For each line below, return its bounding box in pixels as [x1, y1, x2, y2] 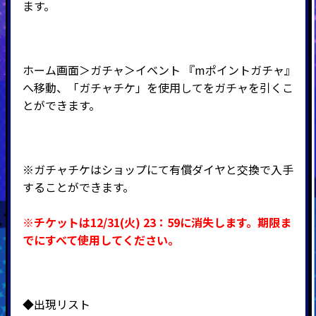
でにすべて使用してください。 [22, 231, 179, 248]
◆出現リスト [22, 295, 90, 312]
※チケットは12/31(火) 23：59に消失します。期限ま [22, 213, 291, 231]
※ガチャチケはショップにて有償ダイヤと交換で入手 [22, 160, 293, 178]
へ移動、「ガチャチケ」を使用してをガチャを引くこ [22, 78, 293, 96]
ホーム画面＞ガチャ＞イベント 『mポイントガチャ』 [22, 61, 296, 78]
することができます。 [22, 178, 134, 195]
